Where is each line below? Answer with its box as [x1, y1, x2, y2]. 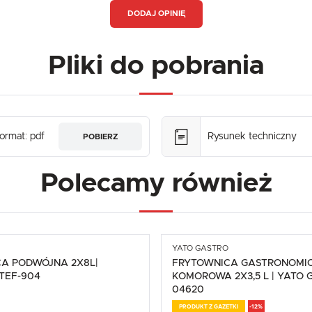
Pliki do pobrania [48, 52, 264, 80]
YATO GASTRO [172, 244, 229, 253]
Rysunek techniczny [207, 131, 297, 141]
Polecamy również [40, 170, 272, 198]
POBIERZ [83, 132, 118, 141]
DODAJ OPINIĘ [127, 10, 185, 18]
